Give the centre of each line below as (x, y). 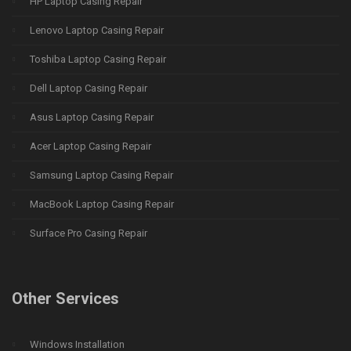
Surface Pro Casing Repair (89, 233)
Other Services (65, 299)
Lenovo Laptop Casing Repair (97, 30)
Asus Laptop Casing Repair (92, 117)
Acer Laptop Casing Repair (90, 146)
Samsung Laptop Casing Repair (101, 175)
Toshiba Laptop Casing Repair (98, 59)
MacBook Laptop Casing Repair (102, 204)
